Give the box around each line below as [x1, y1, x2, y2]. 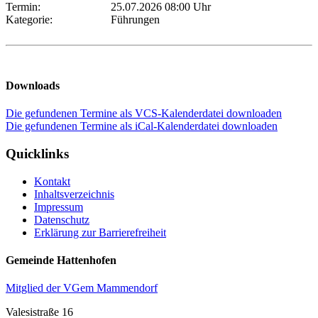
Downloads [6, 79, 60, 92]
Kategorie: [6, 13, 58, 26]
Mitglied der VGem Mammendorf [6, 282, 158, 295]
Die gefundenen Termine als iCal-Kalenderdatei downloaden [6, 120, 278, 133]
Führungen [111, 13, 160, 26]
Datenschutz [34, 213, 89, 226]
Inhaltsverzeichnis [34, 187, 114, 200]
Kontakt [34, 175, 70, 187]
